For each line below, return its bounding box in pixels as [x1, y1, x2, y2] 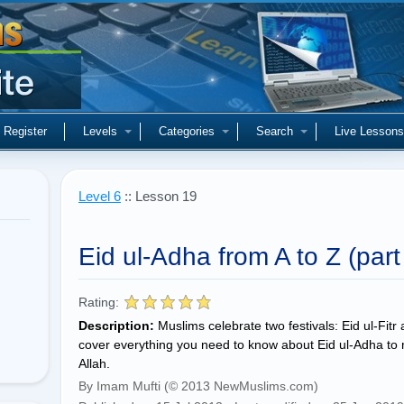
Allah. [78, 356, 110, 371]
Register [4, 124, 47, 138]
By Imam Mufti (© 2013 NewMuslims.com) [78, 379, 318, 393]
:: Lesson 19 [121, 188, 197, 204]
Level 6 [78, 188, 121, 204]
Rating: [78, 295, 119, 309]
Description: [78, 318, 154, 333]
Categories [159, 124, 215, 138]
